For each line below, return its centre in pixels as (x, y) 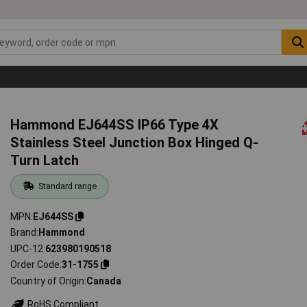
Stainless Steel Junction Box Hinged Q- (135, 142)
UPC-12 (27, 248)
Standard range (67, 186)
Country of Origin (48, 281)
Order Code (35, 265)
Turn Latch (45, 160)
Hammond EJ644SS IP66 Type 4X (115, 124)
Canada (104, 281)
